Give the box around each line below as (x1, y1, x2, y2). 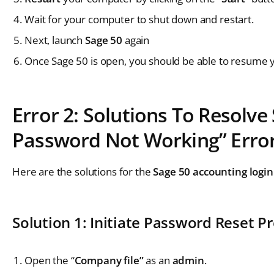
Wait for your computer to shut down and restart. (24, 12, 254, 26)
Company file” (74, 253, 144, 267)
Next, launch (24, 32, 86, 47)
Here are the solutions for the (12, 164, 154, 179)
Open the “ (24, 253, 75, 267)
